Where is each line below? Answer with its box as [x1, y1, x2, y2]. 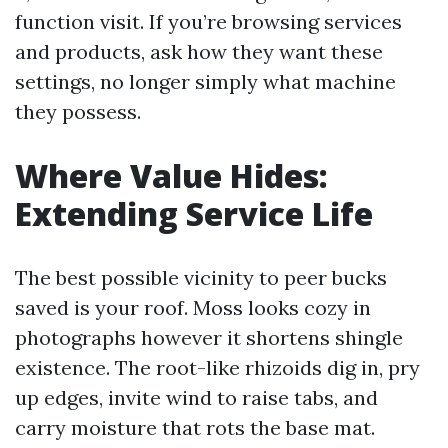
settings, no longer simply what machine [15, 69, 396, 94]
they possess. [15, 99, 141, 124]
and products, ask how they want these [15, 39, 383, 64]
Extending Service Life [15, 192, 373, 235]
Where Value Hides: [15, 154, 328, 197]
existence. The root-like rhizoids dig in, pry [15, 355, 420, 380]
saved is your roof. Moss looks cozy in [15, 295, 371, 320]
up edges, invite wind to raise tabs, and [15, 385, 378, 410]
